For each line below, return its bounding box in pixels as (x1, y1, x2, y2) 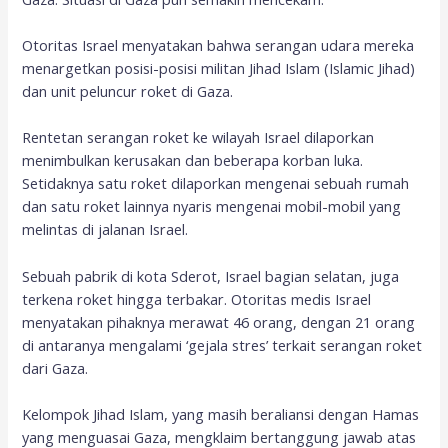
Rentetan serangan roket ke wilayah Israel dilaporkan (22, 127, 375, 148)
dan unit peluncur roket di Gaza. (22, 81, 234, 102)
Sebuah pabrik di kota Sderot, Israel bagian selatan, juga (22, 265, 400, 286)
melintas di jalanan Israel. (22, 219, 189, 240)
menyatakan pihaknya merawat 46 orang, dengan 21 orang (22, 311, 416, 332)
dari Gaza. (22, 357, 89, 378)
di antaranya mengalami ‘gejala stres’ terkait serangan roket (22, 334, 423, 355)
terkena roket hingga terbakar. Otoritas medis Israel (22, 288, 372, 309)
